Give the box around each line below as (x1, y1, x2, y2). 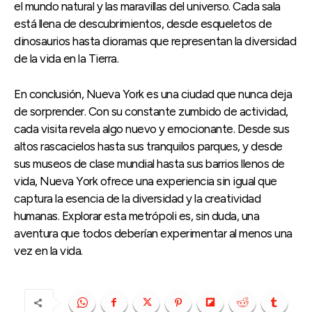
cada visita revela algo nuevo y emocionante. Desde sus (14, 121, 289, 136)
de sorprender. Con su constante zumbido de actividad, (14, 104, 288, 118)
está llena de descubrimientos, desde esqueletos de (14, 16, 272, 31)
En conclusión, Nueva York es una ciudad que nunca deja (14, 86, 292, 101)
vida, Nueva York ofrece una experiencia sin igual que (14, 173, 277, 188)
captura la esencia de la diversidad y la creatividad (14, 191, 260, 205)
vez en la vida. (14, 243, 83, 258)
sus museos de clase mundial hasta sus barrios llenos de (14, 156, 285, 171)
